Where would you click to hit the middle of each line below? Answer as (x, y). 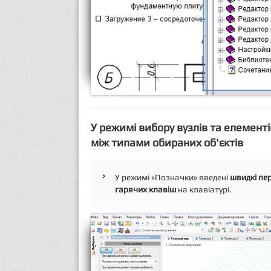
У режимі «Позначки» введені (172, 178)
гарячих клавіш (145, 190)
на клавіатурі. (204, 190)
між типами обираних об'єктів (167, 143)
